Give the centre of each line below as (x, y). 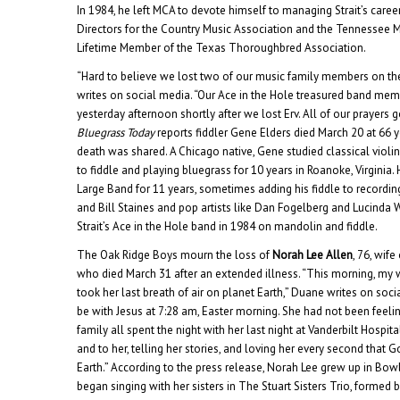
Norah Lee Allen (313, 255)
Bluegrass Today (116, 133)
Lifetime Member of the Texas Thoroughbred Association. (222, 48)
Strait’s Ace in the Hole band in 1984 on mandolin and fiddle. (228, 227)
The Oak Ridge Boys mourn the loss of (175, 255)
